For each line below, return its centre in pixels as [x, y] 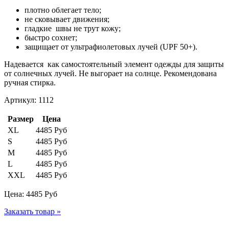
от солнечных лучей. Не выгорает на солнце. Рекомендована [110, 74]
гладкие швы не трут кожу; [73, 29]
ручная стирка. [30, 83]
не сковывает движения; [67, 19]
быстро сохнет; [51, 38]
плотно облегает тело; [63, 10]
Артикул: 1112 [29, 100]
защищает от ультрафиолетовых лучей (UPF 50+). [111, 47]
